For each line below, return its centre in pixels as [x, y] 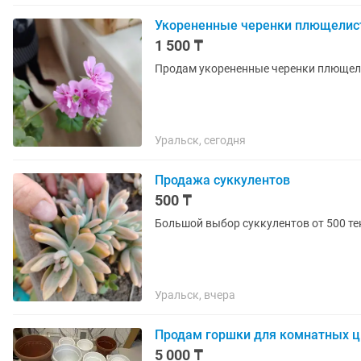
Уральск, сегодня [200, 140]
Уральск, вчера [195, 295]
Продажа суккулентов [222, 180]
